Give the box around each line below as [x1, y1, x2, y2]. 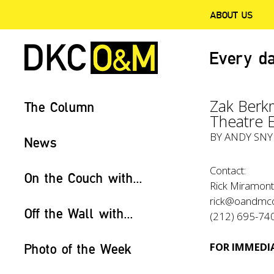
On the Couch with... [24, 169, 143, 186]
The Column [24, 98, 95, 115]
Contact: [210, 163, 246, 177]
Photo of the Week [24, 240, 131, 257]
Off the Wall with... [24, 205, 133, 221]
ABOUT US [210, 9, 253, 21]
